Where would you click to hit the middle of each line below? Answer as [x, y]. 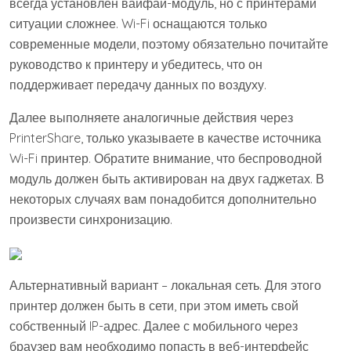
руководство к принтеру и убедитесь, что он [136, 64]
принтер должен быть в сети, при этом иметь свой [154, 306]
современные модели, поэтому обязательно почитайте [169, 44]
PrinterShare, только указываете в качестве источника [165, 138]
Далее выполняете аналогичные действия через [151, 118]
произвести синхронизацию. [91, 219]
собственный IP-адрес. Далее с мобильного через [154, 326]
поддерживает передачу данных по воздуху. [138, 85]
